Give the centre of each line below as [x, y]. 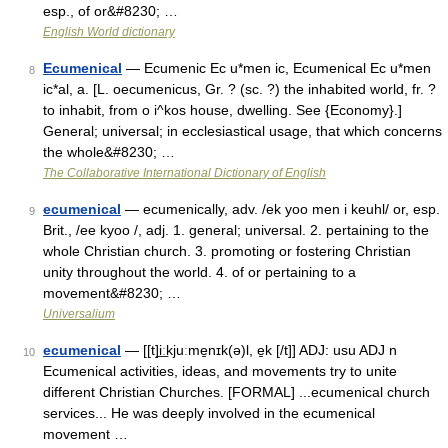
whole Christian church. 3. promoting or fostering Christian [227, 251]
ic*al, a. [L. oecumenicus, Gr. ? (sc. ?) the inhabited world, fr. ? [239, 89]
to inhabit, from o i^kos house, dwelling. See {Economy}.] [222, 110]
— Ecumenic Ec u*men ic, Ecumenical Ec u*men [276, 68]
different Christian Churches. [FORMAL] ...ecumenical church [236, 392]
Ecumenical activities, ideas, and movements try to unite [220, 371]
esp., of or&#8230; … [110, 11]
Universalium [79, 314]
